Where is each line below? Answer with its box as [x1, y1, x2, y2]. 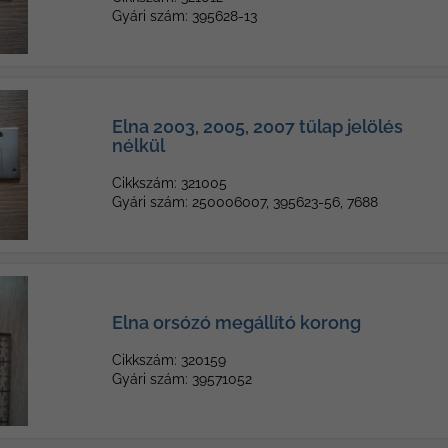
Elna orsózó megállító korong [112, 312, 361, 333]
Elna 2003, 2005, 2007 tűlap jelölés [112, 116, 403, 137]
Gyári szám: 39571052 [112, 371, 252, 387]
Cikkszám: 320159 [112, 352, 226, 368]
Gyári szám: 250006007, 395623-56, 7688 [112, 194, 378, 210]
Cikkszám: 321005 [112, 175, 227, 191]
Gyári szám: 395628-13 [112, 8, 257, 24]
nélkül [112, 135, 165, 156]
